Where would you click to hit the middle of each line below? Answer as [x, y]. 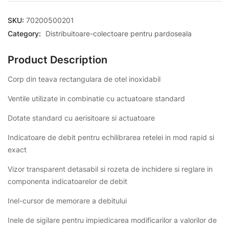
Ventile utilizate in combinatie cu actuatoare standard [96, 98]
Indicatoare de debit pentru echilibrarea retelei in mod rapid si [111, 137]
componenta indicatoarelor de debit [67, 181]
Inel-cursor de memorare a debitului [67, 201]
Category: [25, 33]
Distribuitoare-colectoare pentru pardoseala [119, 33]
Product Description [58, 60]
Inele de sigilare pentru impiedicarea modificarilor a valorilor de [112, 220]
